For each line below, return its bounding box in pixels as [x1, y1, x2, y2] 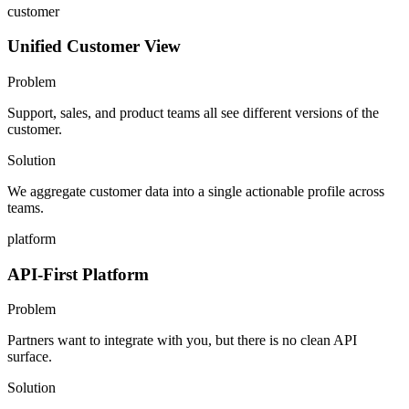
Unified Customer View [7, 37, 181, 57]
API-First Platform [7, 264, 149, 284]
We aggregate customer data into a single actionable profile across [7, 183, 384, 199]
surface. [7, 349, 52, 365]
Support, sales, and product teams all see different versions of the [7, 104, 379, 121]
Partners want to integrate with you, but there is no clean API [7, 332, 357, 349]
